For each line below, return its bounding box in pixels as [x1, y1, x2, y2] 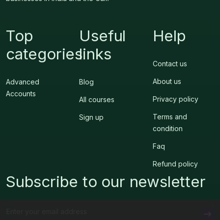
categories [6, 44, 83, 63]
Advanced [6, 77, 39, 86]
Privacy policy [152, 94, 198, 103]
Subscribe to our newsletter [6, 172, 206, 191]
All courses [79, 95, 115, 104]
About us [152, 77, 181, 85]
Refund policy [152, 159, 198, 168]
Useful [79, 26, 126, 45]
